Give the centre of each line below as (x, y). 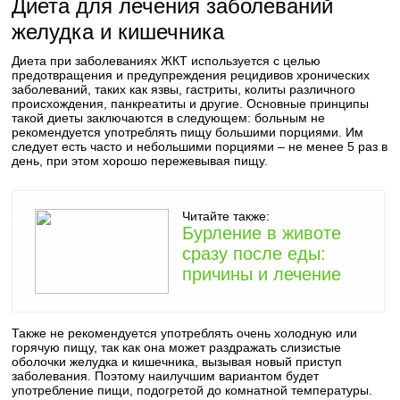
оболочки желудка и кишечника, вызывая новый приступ (177, 362)
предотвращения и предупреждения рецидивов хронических (191, 75)
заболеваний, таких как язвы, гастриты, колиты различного (184, 89)
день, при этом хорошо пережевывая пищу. (140, 161)
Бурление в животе (262, 233)
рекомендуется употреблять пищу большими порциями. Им (188, 132)
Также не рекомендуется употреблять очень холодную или (185, 333)
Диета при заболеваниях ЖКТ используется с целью (167, 61)
